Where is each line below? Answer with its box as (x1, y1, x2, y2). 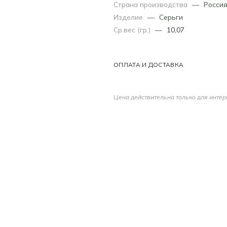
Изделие (113, 12, 145, 21)
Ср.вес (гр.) (113, 25, 153, 34)
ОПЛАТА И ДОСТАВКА (113, 60, 184, 68)
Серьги (159, 12, 183, 21)
